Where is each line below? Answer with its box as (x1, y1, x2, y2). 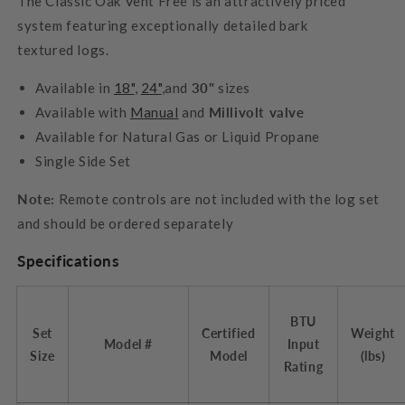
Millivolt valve (208, 103, 305, 120)
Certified (202, 325, 256, 341)
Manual (130, 103, 179, 120)
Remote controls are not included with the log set (55, 190, 381, 207)
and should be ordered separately (17, 214, 234, 231)
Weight (351, 325, 395, 341)
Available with (35, 103, 130, 120)
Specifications (17, 250, 119, 270)
